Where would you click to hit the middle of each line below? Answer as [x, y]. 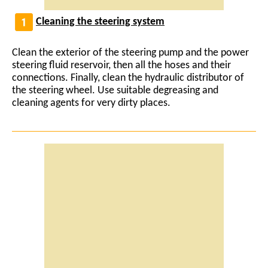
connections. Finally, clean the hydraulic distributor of [128, 78]
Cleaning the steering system [100, 22]
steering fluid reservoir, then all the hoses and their [121, 65]
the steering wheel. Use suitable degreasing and [115, 90]
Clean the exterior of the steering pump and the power [130, 53]
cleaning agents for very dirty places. [91, 103]
